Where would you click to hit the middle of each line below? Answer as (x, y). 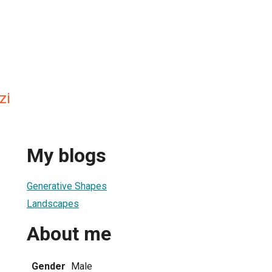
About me (69, 234)
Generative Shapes (67, 186)
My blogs (66, 156)
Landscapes (53, 203)
